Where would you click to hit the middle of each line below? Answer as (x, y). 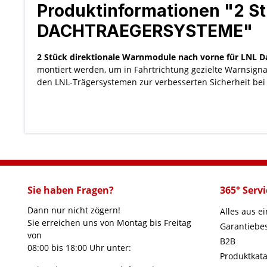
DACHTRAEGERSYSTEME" (145, 31)
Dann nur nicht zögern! (74, 210)
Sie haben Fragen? (71, 190)
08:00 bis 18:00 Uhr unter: (79, 248)
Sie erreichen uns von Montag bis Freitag (109, 223)
